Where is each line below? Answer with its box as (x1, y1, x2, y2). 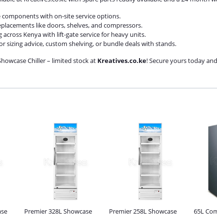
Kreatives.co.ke (97, 56, 146, 65)
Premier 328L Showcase (24, 207, 92, 216)
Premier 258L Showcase (109, 207, 177, 216)
